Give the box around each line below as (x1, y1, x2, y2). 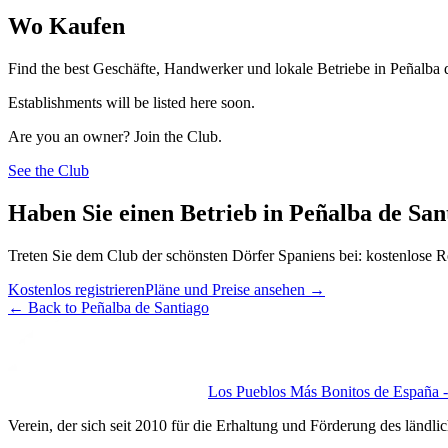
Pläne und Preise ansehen (145, 280, 305, 298)
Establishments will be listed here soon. (8, 93, 255, 111)
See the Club (8, 161, 89, 179)
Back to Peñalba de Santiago (28, 298, 209, 316)
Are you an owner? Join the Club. (8, 127, 222, 145)
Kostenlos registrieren (8, 280, 145, 298)
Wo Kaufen (8, 12, 125, 39)
